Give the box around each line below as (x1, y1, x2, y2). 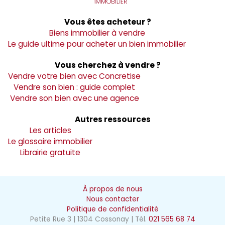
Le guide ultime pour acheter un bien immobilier (8, 39, 186, 50)
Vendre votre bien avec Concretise (8, 71, 141, 82)
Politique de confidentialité (66, 204, 159, 214)
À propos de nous (82, 184, 143, 194)
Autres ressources (74, 114, 151, 125)
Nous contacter (86, 194, 139, 204)
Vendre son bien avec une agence (10, 93, 139, 104)
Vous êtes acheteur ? (64, 17, 151, 28)
